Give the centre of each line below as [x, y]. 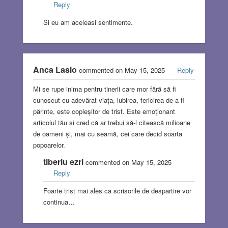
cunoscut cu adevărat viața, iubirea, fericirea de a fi [108, 100]
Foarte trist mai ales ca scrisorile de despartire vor [117, 190]
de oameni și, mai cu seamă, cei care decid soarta [107, 133]
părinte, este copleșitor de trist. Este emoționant [104, 111]
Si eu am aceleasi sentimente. [88, 22]
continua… [59, 202]
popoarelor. [49, 145]
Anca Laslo [55, 69]
